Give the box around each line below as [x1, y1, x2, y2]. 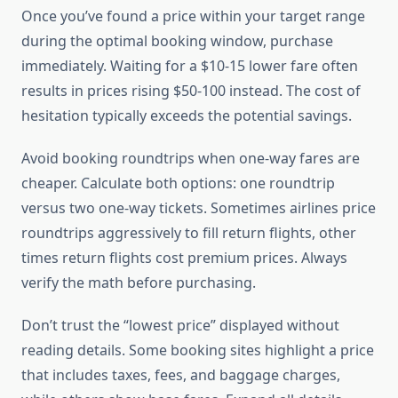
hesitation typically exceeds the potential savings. [21, 106, 352, 126]
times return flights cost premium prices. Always [21, 248, 347, 268]
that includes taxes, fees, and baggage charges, [21, 365, 340, 386]
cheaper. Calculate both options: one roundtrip [21, 173, 335, 194]
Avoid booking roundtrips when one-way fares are [21, 148, 360, 169]
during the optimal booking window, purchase [21, 31, 333, 52]
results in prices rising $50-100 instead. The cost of [21, 81, 361, 101]
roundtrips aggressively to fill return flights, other [21, 223, 356, 243]
